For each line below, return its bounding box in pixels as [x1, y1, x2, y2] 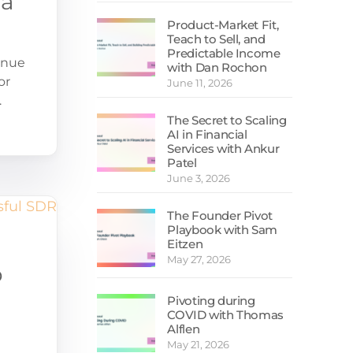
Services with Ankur [167, 141, 280, 156]
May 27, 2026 [167, 253, 232, 266]
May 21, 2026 [167, 338, 230, 351]
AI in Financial [167, 127, 247, 142]
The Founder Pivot [167, 208, 273, 223]
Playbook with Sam [167, 222, 277, 237]
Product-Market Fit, [167, 17, 279, 32]
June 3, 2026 [167, 172, 231, 184]
